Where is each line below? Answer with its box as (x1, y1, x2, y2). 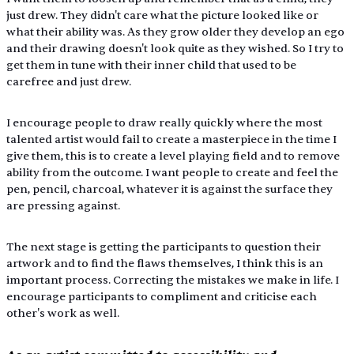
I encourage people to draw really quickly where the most (6, 115, 325, 130)
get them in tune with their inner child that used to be (6, 58, 299, 72)
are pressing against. (6, 198, 122, 213)
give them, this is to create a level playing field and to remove (6, 149, 342, 163)
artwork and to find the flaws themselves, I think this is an (6, 256, 326, 270)
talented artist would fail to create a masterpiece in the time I (6, 132, 339, 146)
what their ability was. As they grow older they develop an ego (6, 24, 347, 39)
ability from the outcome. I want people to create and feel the (6, 165, 341, 179)
